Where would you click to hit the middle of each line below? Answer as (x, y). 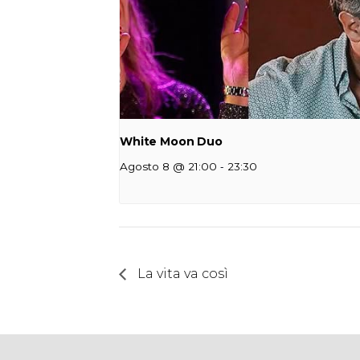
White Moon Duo (172, 141)
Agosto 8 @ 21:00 (168, 166)
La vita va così (181, 273)
